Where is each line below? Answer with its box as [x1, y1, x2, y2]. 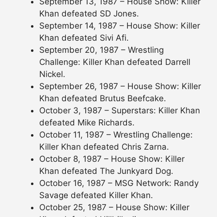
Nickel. [39, 69, 65, 79]
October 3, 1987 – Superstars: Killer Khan [39, 105, 200, 115]
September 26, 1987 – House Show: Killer [39, 81, 201, 91]
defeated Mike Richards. [39, 117, 135, 127]
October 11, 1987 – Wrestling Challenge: [39, 129, 193, 139]
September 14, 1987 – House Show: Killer [39, 20, 200, 31]
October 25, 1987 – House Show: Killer [39, 202, 189, 212]
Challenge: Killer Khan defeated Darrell [39, 57, 190, 67]
